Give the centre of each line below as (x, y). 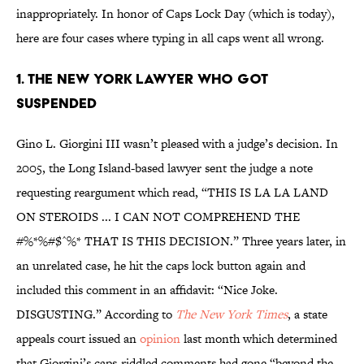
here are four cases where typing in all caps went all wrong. (170, 38)
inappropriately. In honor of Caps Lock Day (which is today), (175, 14)
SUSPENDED (56, 103)
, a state (308, 314)
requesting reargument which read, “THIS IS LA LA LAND (172, 193)
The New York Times (232, 314)
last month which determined (259, 339)
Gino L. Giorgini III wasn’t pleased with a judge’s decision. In (177, 144)
